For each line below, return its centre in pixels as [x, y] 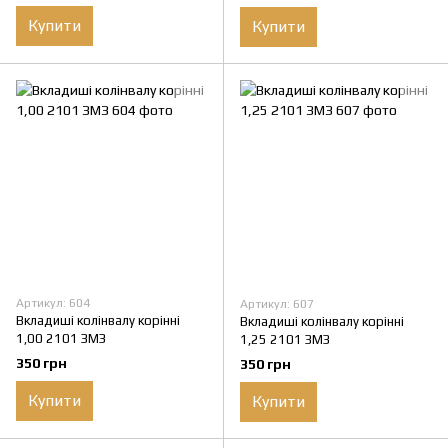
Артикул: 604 [53, 303]
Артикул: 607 [277, 304]
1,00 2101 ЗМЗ [61, 339]
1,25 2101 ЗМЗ [285, 340]
